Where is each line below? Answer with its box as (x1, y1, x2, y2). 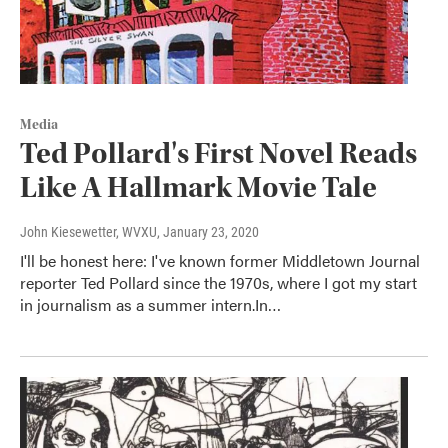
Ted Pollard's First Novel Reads (20, 135, 417, 171)
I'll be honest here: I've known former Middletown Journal (20, 248, 420, 272)
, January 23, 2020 (157, 223, 259, 240)
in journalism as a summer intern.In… (20, 292, 281, 316)
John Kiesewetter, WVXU (20, 223, 157, 240)
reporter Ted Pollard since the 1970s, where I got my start (20, 270, 417, 294)
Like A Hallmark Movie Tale (20, 169, 377, 205)
